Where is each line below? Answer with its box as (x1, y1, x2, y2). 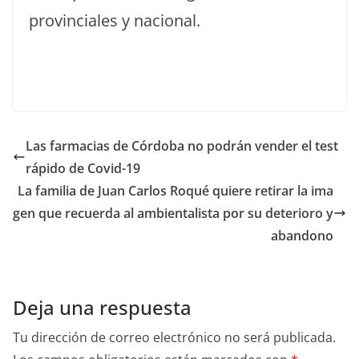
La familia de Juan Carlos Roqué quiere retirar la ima (18, 182, 333, 200)
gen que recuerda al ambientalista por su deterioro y (13, 204, 333, 222)
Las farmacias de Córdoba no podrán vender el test (26, 137, 338, 155)
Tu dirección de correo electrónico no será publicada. (13, 329, 336, 346)
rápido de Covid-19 (26, 159, 140, 177)
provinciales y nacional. (29, 10, 200, 31)
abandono (271, 227, 333, 244)
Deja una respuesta (13, 294, 192, 321)
